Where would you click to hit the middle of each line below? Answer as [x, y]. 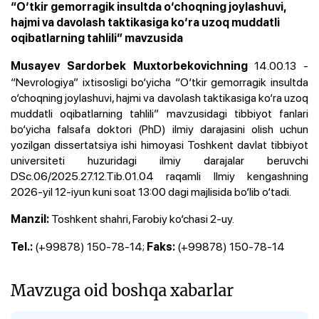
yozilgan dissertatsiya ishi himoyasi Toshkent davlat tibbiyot [159, 144]
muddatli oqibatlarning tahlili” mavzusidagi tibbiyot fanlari [159, 113]
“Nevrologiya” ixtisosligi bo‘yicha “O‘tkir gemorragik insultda [159, 82]
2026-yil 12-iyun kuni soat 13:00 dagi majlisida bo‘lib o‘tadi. [152, 191]
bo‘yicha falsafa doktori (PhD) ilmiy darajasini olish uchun [159, 129]
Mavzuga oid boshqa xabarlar [122, 290]
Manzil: [31, 219]
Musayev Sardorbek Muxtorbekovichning [133, 66]
